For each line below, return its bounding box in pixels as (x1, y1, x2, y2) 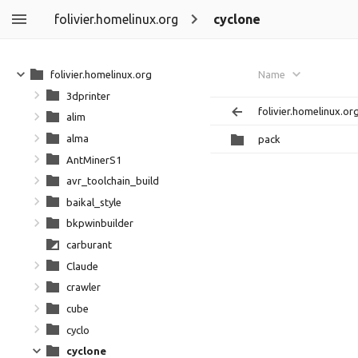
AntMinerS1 (66, 153, 121, 165)
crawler (66, 281, 101, 293)
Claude (66, 260, 98, 272)
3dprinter (66, 89, 110, 101)
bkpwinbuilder (66, 217, 133, 229)
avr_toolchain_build (66, 175, 159, 187)
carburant (66, 239, 112, 250)
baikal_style (66, 196, 121, 208)
